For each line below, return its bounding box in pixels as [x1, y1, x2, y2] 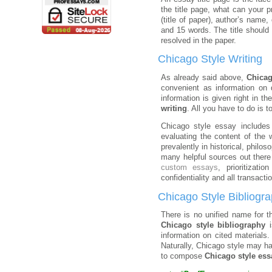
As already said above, [161, 73, 246, 82]
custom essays [161, 163, 219, 172]
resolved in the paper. [161, 36, 236, 45]
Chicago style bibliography [161, 221, 266, 230]
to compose [161, 252, 205, 261]
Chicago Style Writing [158, 53, 262, 66]
